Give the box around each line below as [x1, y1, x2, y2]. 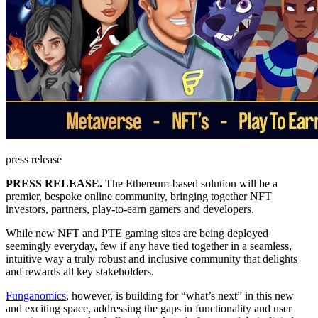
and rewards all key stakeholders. [6, 265, 154, 278]
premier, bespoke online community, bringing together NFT [6, 190, 272, 202]
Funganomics [6, 289, 66, 302]
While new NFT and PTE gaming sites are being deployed [6, 226, 268, 239]
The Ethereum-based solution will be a [102, 177, 278, 190]
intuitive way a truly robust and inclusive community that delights [6, 252, 297, 265]
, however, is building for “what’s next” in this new [66, 289, 294, 302]
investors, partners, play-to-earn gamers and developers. [6, 202, 254, 215]
